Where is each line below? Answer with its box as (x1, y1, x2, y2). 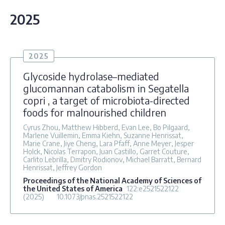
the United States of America (23, 184, 123, 193)
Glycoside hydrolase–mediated (23, 69, 159, 82)
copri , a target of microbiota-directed (23, 93, 190, 106)
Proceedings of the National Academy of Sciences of (23, 176, 201, 185)
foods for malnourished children (23, 105, 166, 119)
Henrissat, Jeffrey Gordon (23, 163, 102, 172)
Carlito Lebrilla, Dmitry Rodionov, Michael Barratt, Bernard (23, 155, 201, 164)
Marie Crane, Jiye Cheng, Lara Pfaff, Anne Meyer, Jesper (23, 139, 194, 148)
